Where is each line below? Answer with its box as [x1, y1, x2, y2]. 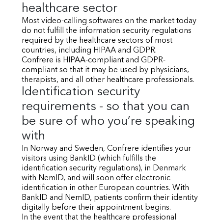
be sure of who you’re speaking [22, 115, 195, 128]
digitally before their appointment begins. [22, 204, 171, 212]
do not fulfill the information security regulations [22, 27, 192, 35]
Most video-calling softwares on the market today [22, 17, 196, 25]
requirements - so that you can [22, 101, 190, 113]
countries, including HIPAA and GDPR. [22, 47, 157, 55]
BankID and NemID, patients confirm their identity [22, 194, 198, 202]
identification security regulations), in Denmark [22, 165, 186, 172]
